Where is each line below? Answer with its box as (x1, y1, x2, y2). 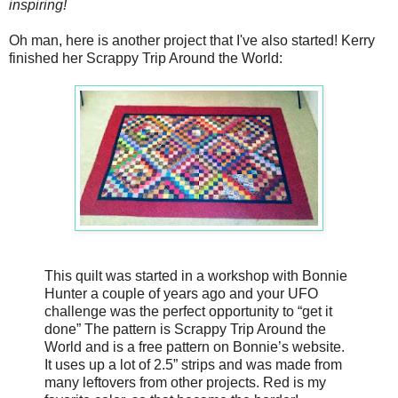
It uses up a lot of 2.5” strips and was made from (44, 357, 342, 373)
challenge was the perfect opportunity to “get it (44, 304, 332, 320)
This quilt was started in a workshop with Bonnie (44, 268, 347, 284)
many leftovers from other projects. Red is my (44, 375, 326, 391)
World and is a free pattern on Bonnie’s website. (44, 339, 345, 355)
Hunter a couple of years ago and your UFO (44, 286, 318, 302)
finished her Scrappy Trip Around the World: (9, 51, 283, 67)
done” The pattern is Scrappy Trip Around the (44, 322, 326, 338)
